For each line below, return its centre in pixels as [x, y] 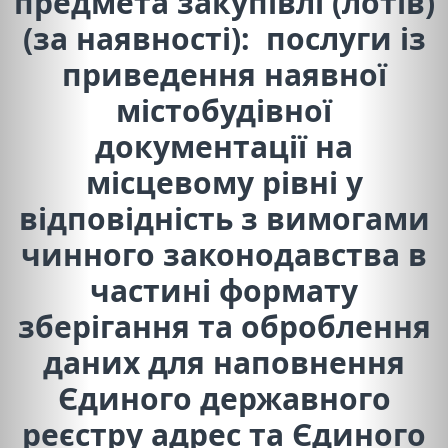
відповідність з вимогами [224, 218]
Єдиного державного [224, 398]
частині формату [224, 290]
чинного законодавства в [224, 254]
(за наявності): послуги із [224, 38]
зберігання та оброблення [224, 326]
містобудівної [224, 110]
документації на [224, 146]
